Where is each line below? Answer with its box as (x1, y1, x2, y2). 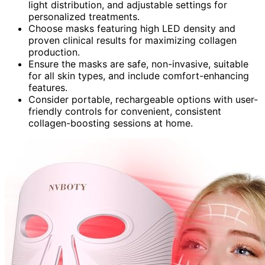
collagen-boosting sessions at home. (28, 117, 193, 130)
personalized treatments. (28, 11, 140, 23)
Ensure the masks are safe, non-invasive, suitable (28, 58, 248, 70)
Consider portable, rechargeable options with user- (28, 93, 258, 106)
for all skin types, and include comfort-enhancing (28, 70, 249, 82)
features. (28, 82, 67, 94)
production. (28, 46, 80, 59)
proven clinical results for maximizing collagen (28, 34, 237, 47)
